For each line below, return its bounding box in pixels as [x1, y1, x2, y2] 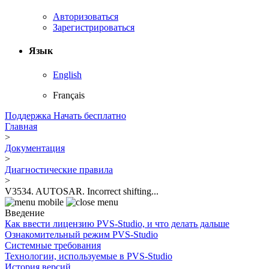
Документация [5, 142, 65, 153]
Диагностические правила [5, 164, 113, 175]
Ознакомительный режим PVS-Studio [5, 229, 158, 240]
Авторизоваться [53, 11, 118, 22]
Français [53, 89, 85, 100]
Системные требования [5, 240, 101, 250]
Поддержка [5, 110, 53, 121]
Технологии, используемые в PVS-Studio [5, 250, 172, 261]
